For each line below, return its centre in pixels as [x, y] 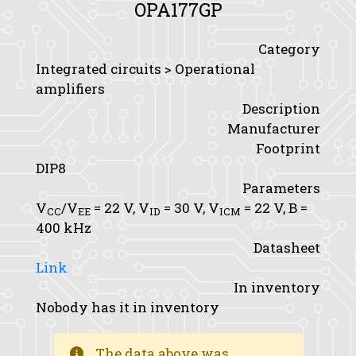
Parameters [281, 188]
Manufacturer [274, 128]
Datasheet [287, 248]
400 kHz [64, 228]
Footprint [288, 148]
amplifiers [70, 89]
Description [281, 108]
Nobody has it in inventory [128, 307]
